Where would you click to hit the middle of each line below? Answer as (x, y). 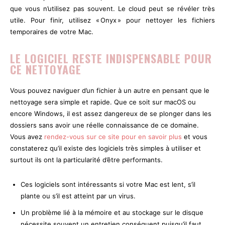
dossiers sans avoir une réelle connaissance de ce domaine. (104, 125)
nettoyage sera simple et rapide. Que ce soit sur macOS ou (103, 102)
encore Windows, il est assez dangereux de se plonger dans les (111, 113)
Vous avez (27, 136)
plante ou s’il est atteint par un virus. (78, 196)
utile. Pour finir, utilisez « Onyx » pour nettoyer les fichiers (113, 20)
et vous (195, 136)
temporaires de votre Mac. (52, 31)
